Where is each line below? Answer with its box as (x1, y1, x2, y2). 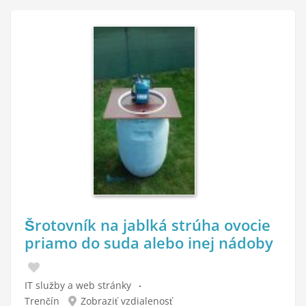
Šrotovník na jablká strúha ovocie (25, 214, 270, 236)
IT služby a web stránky (25, 279, 131, 292)
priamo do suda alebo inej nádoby (25, 232, 273, 253)
